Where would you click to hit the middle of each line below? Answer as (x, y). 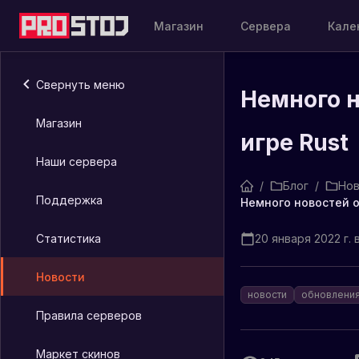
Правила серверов (89, 315)
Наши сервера (77, 161)
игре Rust (294, 143)
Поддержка (69, 200)
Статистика (69, 238)
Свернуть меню (81, 84)
